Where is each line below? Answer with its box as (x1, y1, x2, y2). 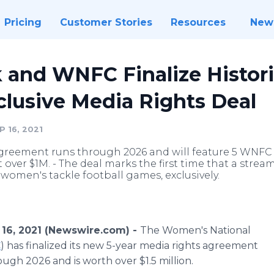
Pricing (4, 17, 42, 28)
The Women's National (140, 224, 251, 236)
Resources (170, 17, 226, 28)
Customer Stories (59, 17, 152, 28)
